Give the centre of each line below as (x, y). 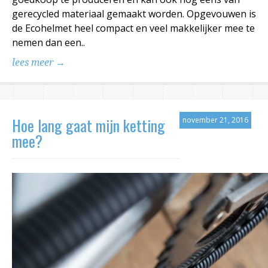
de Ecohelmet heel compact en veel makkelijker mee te (133, 28)
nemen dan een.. (48, 42)
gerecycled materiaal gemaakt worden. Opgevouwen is (134, 13)
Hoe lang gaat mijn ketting (89, 125)
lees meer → (39, 62)
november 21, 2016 (215, 120)
